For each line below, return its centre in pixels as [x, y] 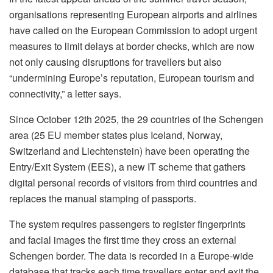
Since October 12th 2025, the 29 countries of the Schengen [136, 119]
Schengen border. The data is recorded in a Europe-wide [131, 255]
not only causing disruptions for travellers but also [115, 62]
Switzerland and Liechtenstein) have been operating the [129, 151]
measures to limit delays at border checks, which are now [132, 46]
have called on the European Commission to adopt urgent [133, 30]
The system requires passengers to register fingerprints [127, 224]
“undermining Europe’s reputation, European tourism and [132, 77]
